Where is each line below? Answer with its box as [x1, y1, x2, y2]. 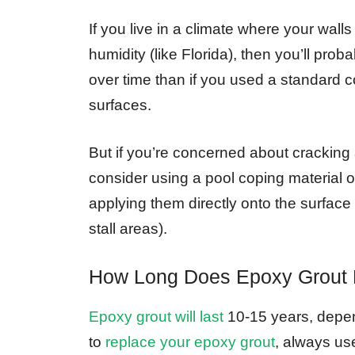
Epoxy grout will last [89, 307, 223, 325]
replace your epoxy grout [105, 333, 275, 350]
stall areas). [89, 220, 167, 238]
